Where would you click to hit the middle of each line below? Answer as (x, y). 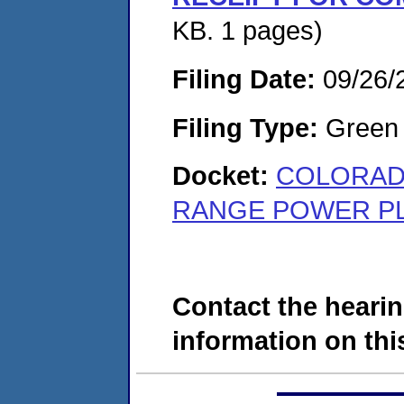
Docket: (224, 176)
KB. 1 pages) (248, 31)
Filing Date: (244, 78)
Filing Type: (245, 127)
